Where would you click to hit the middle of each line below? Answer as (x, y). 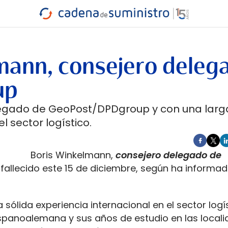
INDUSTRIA (35, 23)
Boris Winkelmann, (73, 155)
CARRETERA (36, 30)
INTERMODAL (161, 27)
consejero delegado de (168, 155)
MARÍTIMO (111, 27)
